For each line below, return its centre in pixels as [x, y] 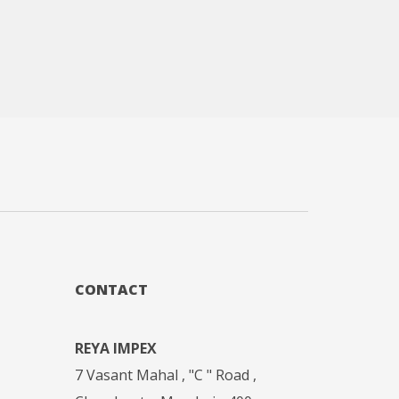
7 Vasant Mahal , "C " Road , [165, 375]
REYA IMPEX [115, 349]
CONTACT [111, 290]
